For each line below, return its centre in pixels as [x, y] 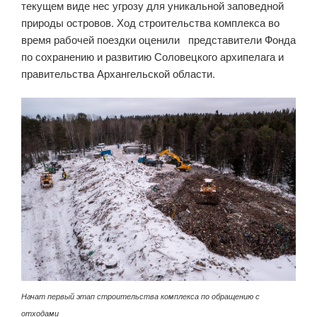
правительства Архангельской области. [118, 73]
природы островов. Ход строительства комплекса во [150, 22]
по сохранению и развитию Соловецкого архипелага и [152, 56]
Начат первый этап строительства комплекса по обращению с [140, 295]
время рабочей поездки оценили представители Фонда [158, 39]
